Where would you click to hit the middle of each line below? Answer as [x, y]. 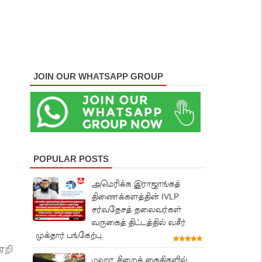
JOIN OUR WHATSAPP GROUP [98, 76]
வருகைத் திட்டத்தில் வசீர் [138, 222]
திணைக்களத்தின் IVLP [135, 196]
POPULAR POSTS [71, 159]
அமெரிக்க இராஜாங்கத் [136, 183]
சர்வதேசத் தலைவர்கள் [136, 209]
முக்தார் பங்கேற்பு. [70, 235]
